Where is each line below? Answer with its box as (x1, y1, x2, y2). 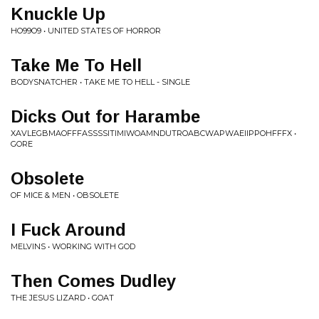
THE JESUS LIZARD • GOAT (11, 292, 114, 303)
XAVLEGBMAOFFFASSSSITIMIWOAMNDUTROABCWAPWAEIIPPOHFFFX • (11, 127, 296, 138)
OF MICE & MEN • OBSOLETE (11, 189, 119, 200)
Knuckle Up (11, 4, 105, 23)
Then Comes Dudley (11, 271, 176, 291)
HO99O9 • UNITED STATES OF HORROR (11, 25, 161, 36)
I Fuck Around (11, 219, 126, 239)
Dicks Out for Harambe (11, 106, 200, 126)
